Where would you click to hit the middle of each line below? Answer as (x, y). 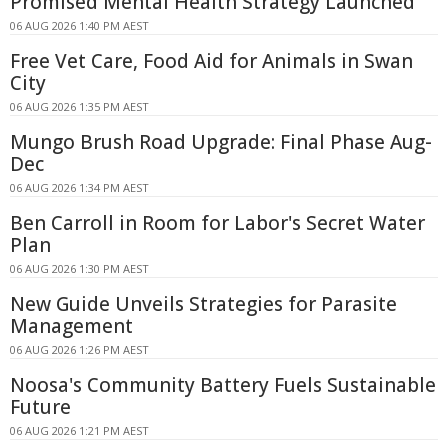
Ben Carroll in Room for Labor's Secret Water (217, 223)
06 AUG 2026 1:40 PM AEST (79, 26)
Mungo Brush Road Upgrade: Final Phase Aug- (221, 142)
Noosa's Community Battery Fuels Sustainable (223, 385)
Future (40, 407)
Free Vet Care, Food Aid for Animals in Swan (211, 61)
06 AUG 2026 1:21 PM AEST (79, 431)
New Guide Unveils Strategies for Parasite (203, 304)
